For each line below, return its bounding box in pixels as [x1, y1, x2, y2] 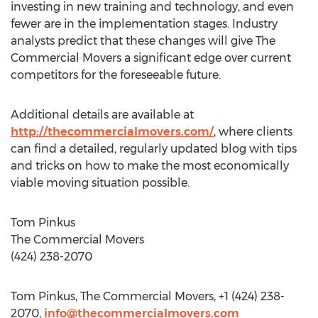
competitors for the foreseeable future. [11, 68, 221, 82]
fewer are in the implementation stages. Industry [11, 17, 278, 31]
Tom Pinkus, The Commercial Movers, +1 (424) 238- [11, 290, 285, 303]
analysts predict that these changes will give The [11, 34, 275, 48]
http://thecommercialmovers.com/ [11, 125, 214, 138]
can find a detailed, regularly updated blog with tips [11, 142, 297, 155]
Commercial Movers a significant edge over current [11, 51, 291, 65]
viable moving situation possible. [11, 176, 190, 190]
